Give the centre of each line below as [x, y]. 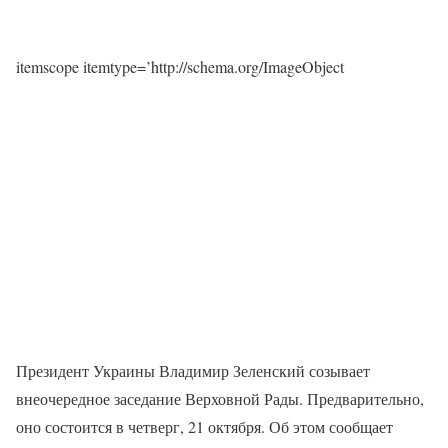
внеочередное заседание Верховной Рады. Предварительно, [220, 399]
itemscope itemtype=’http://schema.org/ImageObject [180, 67]
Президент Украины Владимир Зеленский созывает [193, 371]
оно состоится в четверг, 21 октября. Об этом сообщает [204, 427]
